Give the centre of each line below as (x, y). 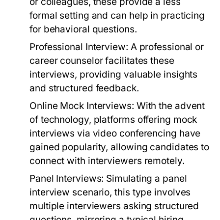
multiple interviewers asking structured (114, 206)
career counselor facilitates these (102, 61)
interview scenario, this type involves (110, 192)
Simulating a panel (145, 179)
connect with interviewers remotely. (107, 161)
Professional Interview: (79, 47)
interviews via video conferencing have (115, 134)
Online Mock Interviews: (82, 106)
